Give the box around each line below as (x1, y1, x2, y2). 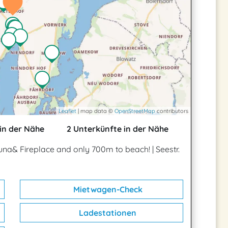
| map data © (76, 107, 115, 115)
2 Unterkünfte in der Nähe (65, 124, 168, 134)
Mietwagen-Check (71, 184, 142, 194)
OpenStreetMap (115, 107, 155, 115)
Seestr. (156, 144, 180, 154)
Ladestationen (77, 208, 136, 218)
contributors (155, 107, 188, 115)
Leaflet (59, 107, 76, 115)
